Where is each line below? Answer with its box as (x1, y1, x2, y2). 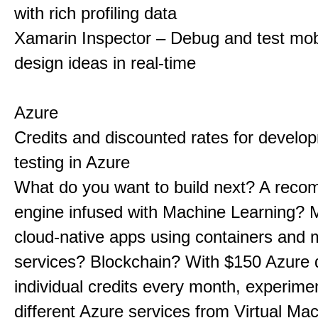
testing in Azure (14, 153, 130, 172)
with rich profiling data (14, 4, 177, 23)
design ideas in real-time (14, 53, 196, 72)
